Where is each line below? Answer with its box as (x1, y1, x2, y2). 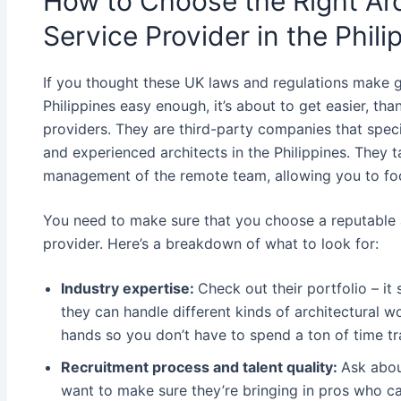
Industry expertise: (61, 279, 198, 298)
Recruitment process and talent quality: (61, 358, 341, 377)
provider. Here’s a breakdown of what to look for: (43, 235, 379, 253)
